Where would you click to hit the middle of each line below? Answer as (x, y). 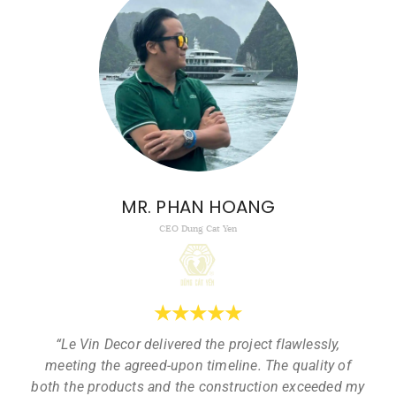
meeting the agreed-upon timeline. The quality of (198, 366)
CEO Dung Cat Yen (198, 228)
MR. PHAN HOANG (198, 207)
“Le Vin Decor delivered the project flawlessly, (198, 345)
